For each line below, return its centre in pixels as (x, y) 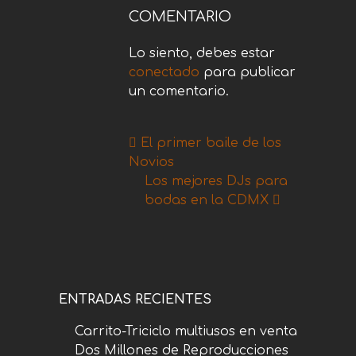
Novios (151, 162)
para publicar (248, 72)
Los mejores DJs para (216, 181)
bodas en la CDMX (207, 200)
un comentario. (179, 91)
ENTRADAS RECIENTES (135, 300)
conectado (164, 72)
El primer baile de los (211, 143)
